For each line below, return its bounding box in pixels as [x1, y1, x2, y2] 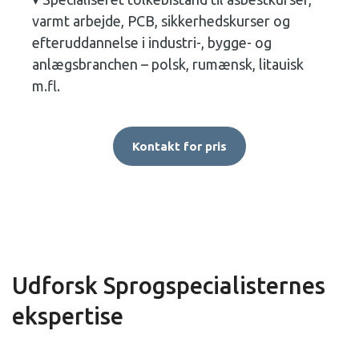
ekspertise [12, 303, 123, 329]
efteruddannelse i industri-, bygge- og [32, 34, 272, 50]
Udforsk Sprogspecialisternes [12, 272, 325, 298]
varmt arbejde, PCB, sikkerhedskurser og [32, 13, 290, 29]
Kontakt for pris [132, 139, 227, 153]
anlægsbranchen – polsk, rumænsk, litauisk [32, 56, 304, 72]
